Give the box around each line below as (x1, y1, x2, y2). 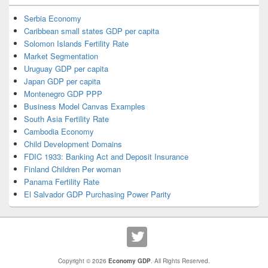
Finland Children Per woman (24, 163, 121, 175)
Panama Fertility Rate (24, 176, 99, 188)
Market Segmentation (24, 50, 98, 62)
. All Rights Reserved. (151, 257, 210, 266)
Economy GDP (108, 257, 151, 266)
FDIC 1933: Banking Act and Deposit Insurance (24, 151, 188, 163)
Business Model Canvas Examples (24, 100, 145, 112)
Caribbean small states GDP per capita (24, 25, 159, 37)
